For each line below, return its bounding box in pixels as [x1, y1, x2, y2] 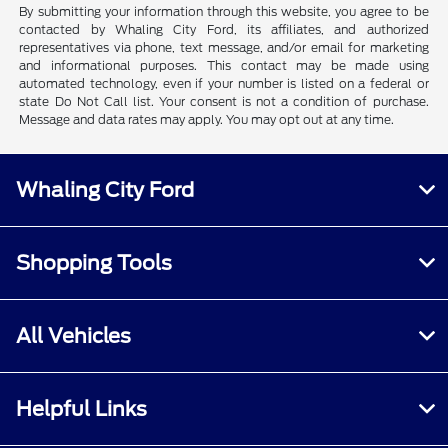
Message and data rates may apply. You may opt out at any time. [19, 112, 395, 128]
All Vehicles [16, 324, 131, 349]
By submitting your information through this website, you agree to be [19, 4, 429, 20]
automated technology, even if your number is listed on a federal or [19, 76, 429, 92]
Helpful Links [16, 397, 147, 422]
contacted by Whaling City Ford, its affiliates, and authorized [19, 22, 429, 38]
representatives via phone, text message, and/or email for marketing [19, 40, 429, 56]
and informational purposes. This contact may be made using [19, 58, 429, 74]
